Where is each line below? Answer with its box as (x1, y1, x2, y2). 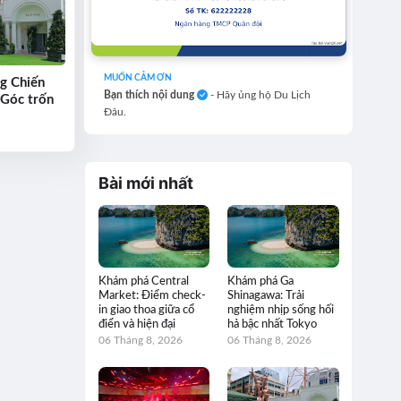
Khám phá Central (98, 275, 189, 287)
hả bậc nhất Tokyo (227, 318, 318, 330)
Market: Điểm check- (98, 289, 206, 302)
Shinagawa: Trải (227, 289, 305, 302)
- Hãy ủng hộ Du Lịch (208, 90, 311, 101)
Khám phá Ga (227, 275, 294, 287)
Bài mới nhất (98, 174, 193, 193)
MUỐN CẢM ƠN (104, 73, 173, 83)
